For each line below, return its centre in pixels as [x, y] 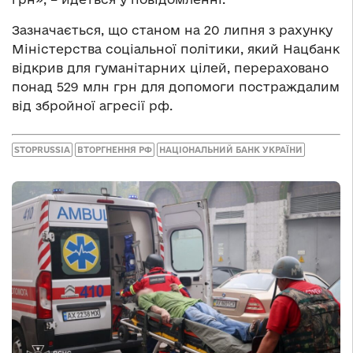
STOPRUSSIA [42, 149]
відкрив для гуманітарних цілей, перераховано [170, 68]
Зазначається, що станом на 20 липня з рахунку [172, 30]
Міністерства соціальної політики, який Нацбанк [176, 49]
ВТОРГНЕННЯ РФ [115, 149]
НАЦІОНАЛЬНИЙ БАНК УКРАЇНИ [231, 149]
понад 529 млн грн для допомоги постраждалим [176, 87]
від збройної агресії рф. [92, 106]
